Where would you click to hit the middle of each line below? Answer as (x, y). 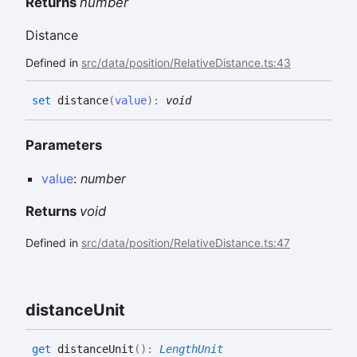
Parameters (64, 145)
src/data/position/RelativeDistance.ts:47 (186, 243)
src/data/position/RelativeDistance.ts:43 (186, 62)
